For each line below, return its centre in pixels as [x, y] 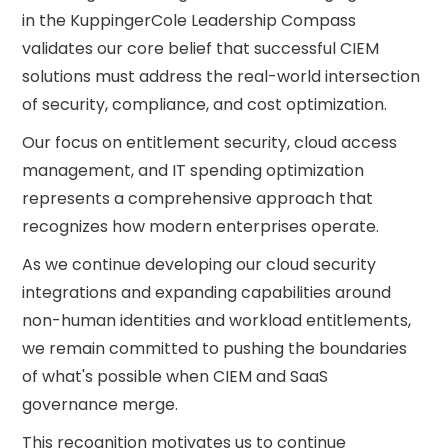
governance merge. [100, 404]
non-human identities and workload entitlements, [217, 320]
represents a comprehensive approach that [198, 198]
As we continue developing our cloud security [199, 264]
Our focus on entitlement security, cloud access [210, 142]
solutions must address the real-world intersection [221, 76]
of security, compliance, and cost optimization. [205, 104]
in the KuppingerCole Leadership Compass [189, 20]
